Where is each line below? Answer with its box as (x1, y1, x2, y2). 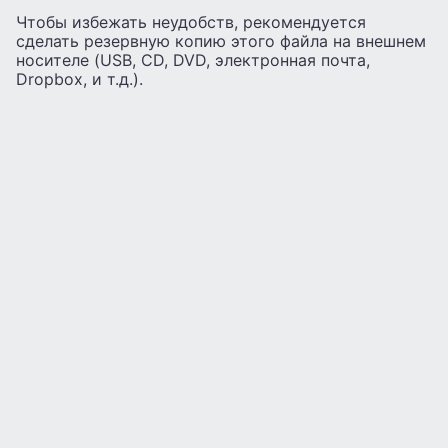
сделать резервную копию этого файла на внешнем (16, 31, 426, 52)
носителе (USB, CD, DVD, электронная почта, (16, 50, 370, 71)
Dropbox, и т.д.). (16, 69, 143, 90)
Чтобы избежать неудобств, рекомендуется (16, 12, 366, 33)
